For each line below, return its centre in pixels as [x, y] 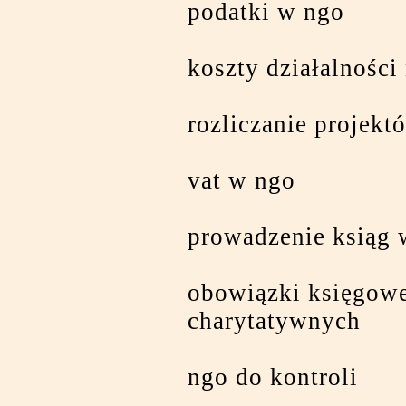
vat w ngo [242, 180]
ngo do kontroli [273, 377]
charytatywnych [274, 321]
